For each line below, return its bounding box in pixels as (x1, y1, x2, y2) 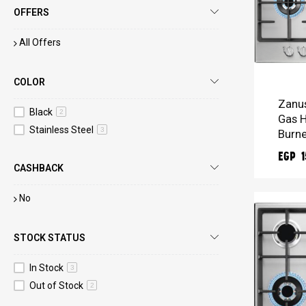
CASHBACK (14, 162, 64, 173)
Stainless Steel (29, 124, 96, 135)
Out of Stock (29, 279, 85, 291)
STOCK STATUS (14, 232, 85, 243)
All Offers (19, 36, 61, 48)
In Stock (29, 262, 66, 273)
